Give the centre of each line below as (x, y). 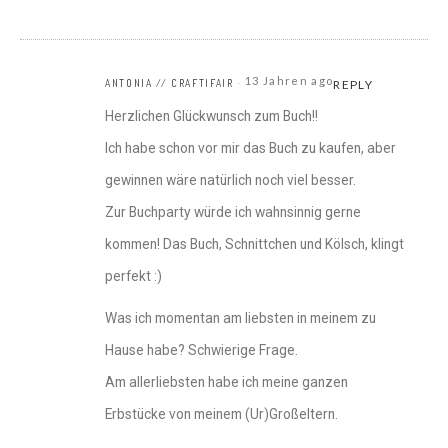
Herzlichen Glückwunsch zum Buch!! (211, 116)
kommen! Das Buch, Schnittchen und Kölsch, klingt (254, 244)
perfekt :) (133, 276)
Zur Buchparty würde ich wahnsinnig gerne (233, 212)
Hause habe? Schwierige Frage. (201, 350)
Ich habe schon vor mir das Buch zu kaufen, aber (250, 148)
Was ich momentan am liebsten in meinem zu (240, 318)
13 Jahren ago (289, 81)
